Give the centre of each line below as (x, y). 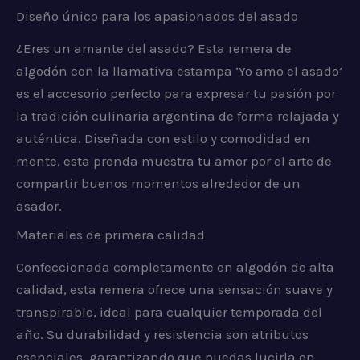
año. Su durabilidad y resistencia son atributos (162, 335)
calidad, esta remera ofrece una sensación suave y (174, 290)
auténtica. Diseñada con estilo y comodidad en (163, 138)
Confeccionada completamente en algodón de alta (175, 267)
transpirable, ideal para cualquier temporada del (169, 312)
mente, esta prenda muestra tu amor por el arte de (174, 160)
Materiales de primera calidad (110, 235)
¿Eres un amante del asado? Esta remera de (154, 48)
